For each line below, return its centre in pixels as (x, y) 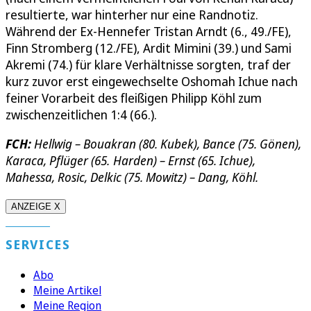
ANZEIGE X (36, 206)
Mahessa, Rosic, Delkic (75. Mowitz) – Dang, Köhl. (132, 177)
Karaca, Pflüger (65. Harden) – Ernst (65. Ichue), (131, 160)
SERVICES (38, 244)
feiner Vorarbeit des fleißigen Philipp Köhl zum (134, 98)
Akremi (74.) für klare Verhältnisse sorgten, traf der (148, 64)
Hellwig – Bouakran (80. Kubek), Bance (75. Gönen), (166, 143)
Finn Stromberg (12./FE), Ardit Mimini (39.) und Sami (149, 48)
